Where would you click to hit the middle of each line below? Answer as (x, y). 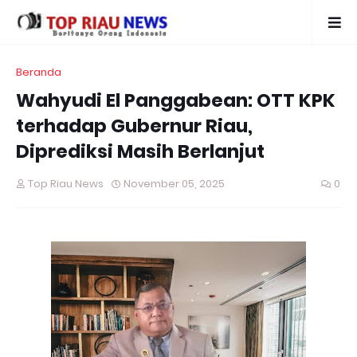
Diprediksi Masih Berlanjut (140, 151)
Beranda (39, 72)
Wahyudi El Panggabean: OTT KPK (176, 100)
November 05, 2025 (174, 184)
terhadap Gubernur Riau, (134, 126)
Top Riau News (66, 184)
